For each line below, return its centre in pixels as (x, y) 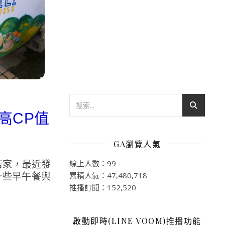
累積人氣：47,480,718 (108, 175)
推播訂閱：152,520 (103, 187)
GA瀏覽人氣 (137, 144)
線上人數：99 (93, 163)
